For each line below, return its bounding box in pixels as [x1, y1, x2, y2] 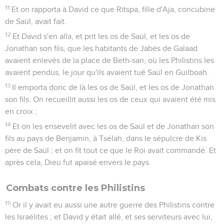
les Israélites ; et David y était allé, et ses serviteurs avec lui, [5, 212, 212, 221]
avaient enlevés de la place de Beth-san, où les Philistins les [5, 56, 214, 64]
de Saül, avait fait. [5, 17, 66, 25]
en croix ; [5, 107, 37, 115]
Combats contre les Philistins [6, 182, 145, 193]
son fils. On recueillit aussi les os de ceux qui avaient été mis [5, 95, 215, 103]
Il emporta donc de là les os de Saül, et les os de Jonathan [12, 83, 214, 91]
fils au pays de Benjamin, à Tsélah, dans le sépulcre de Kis [5, 134, 206, 142]
